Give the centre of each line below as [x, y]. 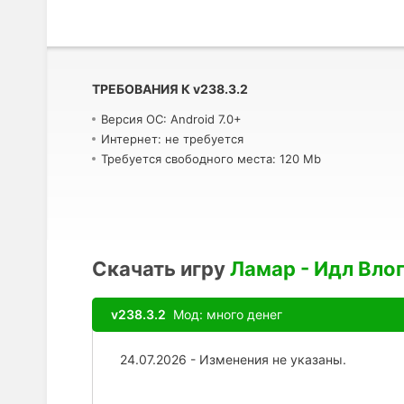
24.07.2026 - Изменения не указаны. [233, 359]
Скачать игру [159, 269]
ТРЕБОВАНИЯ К [141, 89]
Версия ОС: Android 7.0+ [171, 119]
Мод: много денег [224, 314]
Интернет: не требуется [172, 139]
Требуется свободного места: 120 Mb [211, 159]
